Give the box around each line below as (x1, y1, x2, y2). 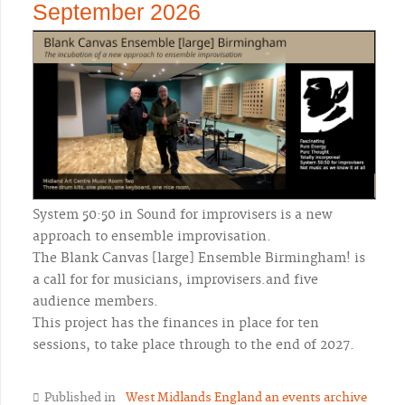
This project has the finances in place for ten (33, 315, 319, 332)
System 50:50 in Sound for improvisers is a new (33, 206, 333, 223)
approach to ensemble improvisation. (33, 228, 271, 245)
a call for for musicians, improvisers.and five (33, 271, 318, 288)
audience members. (33, 293, 158, 310)
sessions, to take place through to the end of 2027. (33, 336, 354, 353)
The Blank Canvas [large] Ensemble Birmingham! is (33, 250, 365, 267)
